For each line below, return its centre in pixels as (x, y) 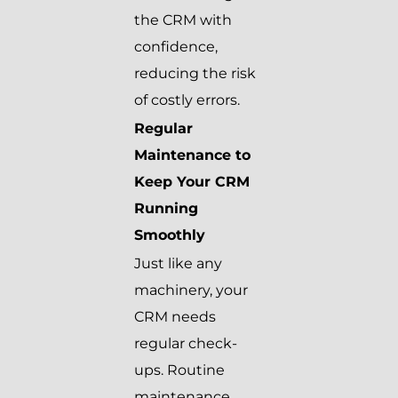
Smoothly (170, 235)
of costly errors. (187, 100)
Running (166, 209)
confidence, (176, 47)
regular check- (186, 344)
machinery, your (191, 291)
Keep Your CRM (192, 182)
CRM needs (175, 317)
